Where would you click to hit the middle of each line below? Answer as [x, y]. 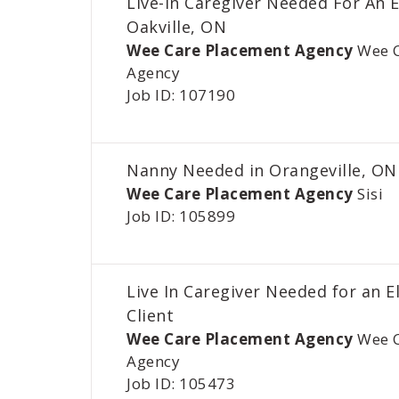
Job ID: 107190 [181, 95]
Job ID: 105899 [181, 216]
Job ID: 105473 [181, 383]
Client [151, 315]
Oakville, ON [179, 27]
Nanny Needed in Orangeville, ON [262, 170]
